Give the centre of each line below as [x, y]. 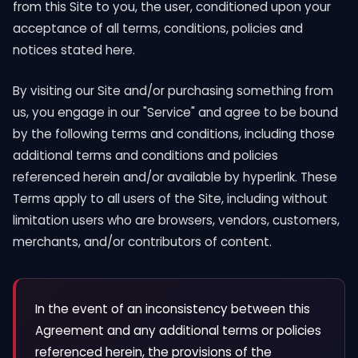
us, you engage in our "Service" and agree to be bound [175, 112]
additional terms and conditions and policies [145, 155]
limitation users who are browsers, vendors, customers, [176, 220]
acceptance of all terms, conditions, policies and [158, 28]
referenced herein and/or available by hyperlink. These [175, 177]
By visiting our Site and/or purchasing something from [173, 91]
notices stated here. [74, 50]
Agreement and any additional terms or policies [178, 330]
